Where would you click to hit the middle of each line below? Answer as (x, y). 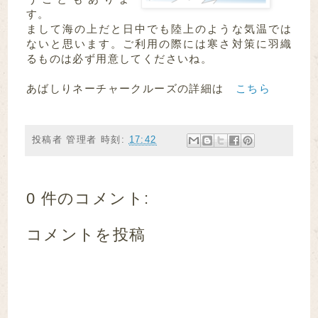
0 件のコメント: (88, 198)
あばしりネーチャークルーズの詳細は (131, 89)
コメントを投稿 (86, 234)
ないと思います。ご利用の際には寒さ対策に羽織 (159, 44)
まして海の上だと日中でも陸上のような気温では (159, 29)
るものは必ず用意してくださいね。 (119, 59)
